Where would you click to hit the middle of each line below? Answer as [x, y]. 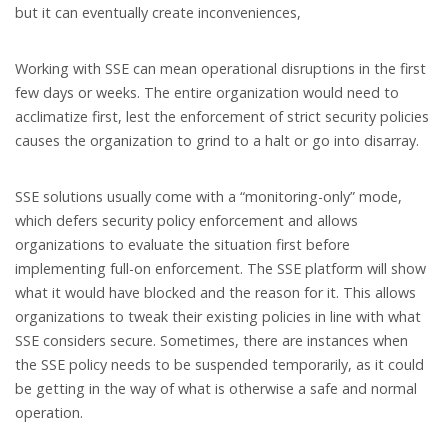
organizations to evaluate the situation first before [182, 244]
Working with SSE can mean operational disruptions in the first [220, 68]
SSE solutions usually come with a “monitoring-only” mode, [208, 196]
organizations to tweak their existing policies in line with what [218, 316]
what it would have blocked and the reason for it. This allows [215, 292]
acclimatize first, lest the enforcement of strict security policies [222, 116]
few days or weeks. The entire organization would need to [207, 92]
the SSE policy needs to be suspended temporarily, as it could [219, 364]
